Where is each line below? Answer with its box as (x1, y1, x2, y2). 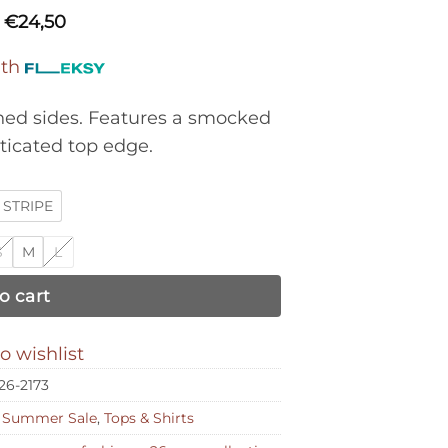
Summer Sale (2, 409, 97, 428)
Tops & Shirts (104, 409, 194, 428)
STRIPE (3, 196, 53, 215)
